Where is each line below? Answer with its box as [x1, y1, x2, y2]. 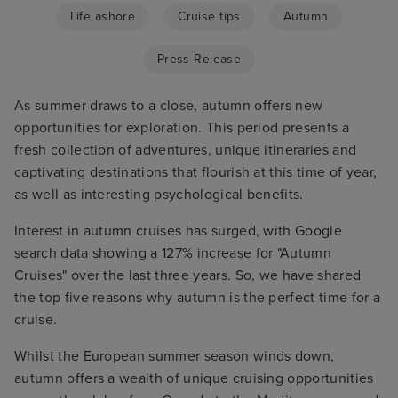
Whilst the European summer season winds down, [14, 347, 335, 366]
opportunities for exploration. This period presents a [14, 119, 349, 138]
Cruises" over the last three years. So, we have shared [14, 267, 362, 285]
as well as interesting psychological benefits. [14, 186, 304, 204]
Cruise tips [178, 9, 241, 25]
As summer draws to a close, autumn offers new [14, 97, 323, 115]
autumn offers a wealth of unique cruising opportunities [14, 370, 374, 388]
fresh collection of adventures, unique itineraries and [14, 141, 357, 160]
